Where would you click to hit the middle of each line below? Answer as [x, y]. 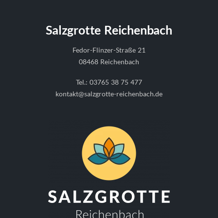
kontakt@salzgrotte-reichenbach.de [109, 94]
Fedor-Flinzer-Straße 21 [109, 50]
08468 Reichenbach [109, 62]
